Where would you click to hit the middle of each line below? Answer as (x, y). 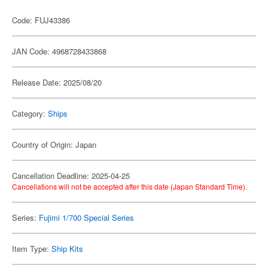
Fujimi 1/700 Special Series (86, 217)
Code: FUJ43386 (41, 20)
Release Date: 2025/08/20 (57, 82)
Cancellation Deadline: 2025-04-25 (71, 176)
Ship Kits (67, 249)
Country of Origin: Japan (54, 144)
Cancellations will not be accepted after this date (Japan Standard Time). (130, 186)
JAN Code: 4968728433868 (59, 51)
